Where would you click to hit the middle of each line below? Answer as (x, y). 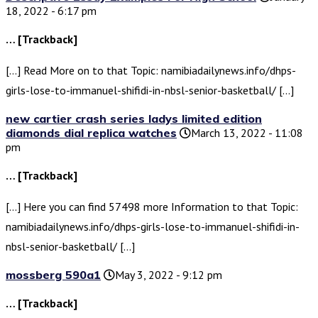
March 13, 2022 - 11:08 (247, 133)
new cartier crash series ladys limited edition (134, 119)
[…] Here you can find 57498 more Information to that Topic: (152, 207)
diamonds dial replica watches (91, 133)
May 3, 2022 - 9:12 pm (169, 275)
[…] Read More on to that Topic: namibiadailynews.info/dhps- (151, 71)
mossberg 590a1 (53, 275)
